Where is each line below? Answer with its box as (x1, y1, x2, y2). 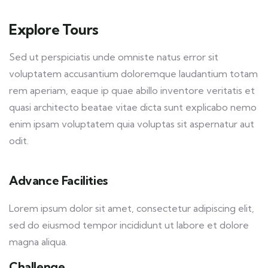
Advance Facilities (9, 173, 108, 188)
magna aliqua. (9, 236, 68, 248)
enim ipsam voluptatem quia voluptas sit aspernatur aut (9, 118, 254, 130)
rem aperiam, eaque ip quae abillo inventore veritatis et (9, 84, 255, 96)
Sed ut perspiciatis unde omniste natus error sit (9, 51, 218, 63)
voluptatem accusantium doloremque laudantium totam (9, 68, 258, 80)
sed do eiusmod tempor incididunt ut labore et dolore (9, 219, 249, 231)
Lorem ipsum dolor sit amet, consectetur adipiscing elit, (9, 202, 254, 214)
